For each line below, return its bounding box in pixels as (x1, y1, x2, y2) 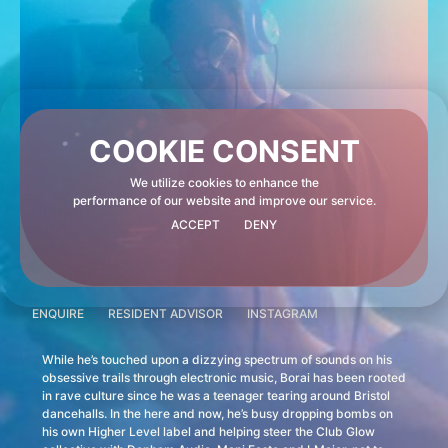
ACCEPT (171, 216, 220, 232)
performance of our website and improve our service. (72, 192, 376, 208)
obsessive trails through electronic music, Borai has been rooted (42, 370, 406, 386)
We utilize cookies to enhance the (129, 174, 319, 190)
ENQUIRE (32, 306, 84, 322)
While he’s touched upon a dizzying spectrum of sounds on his (42, 352, 392, 368)
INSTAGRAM (247, 306, 318, 322)
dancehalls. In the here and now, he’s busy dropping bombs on (42, 406, 393, 422)
